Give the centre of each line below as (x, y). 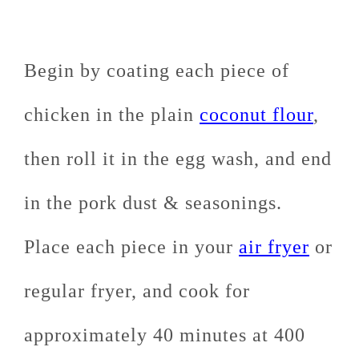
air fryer (274, 247)
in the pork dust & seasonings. (156, 203)
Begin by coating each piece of (157, 71)
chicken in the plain (112, 115)
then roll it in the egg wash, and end (178, 159)
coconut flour (256, 115)
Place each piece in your (131, 247)
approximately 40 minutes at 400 (165, 335)
